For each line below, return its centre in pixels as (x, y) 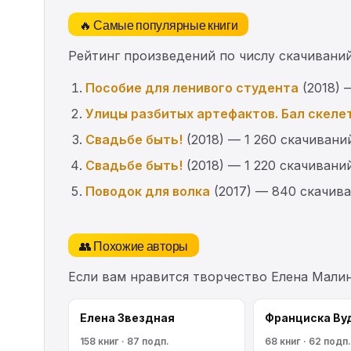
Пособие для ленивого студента (192, 87)
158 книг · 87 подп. (125, 341)
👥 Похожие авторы (134, 245)
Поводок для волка (148, 191)
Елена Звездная (127, 317)
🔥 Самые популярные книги (159, 24)
